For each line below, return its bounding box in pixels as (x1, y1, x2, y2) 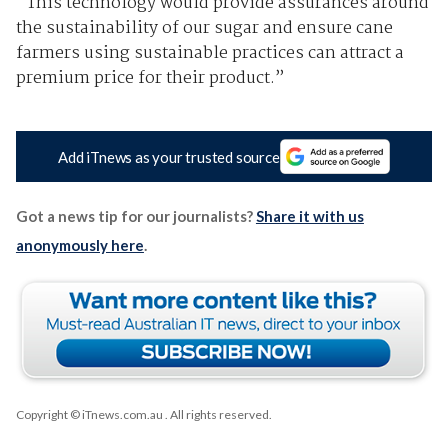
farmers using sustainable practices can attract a (15, 40, 404, 68)
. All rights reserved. (162, 406, 272, 422)
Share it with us (255, 206, 364, 225)
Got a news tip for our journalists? (15, 206, 256, 225)
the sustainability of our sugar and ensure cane (15, 15, 393, 43)
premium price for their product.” (15, 65, 285, 93)
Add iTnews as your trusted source (58, 147, 280, 166)
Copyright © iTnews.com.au (15, 406, 163, 422)
